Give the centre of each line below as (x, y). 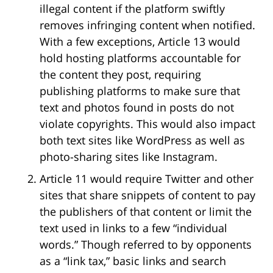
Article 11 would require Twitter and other (147, 178)
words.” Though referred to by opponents (146, 244)
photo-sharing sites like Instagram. (129, 156)
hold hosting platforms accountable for (140, 58)
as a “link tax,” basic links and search (133, 261)
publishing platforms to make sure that (140, 90)
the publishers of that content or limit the (146, 211)
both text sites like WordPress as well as (142, 140)
